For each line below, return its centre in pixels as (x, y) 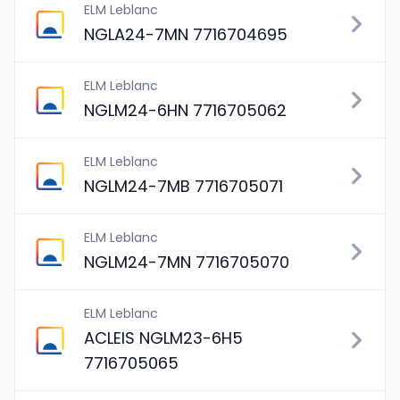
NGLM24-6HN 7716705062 (185, 110)
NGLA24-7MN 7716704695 (186, 34)
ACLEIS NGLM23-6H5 (163, 338)
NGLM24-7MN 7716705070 (187, 262)
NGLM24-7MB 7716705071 (183, 186)
